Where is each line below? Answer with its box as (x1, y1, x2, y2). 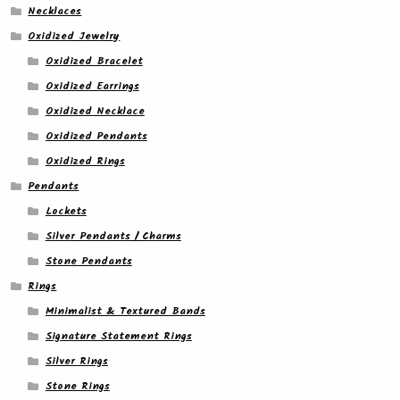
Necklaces (28, 3, 82, 21)
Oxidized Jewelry (28, 28, 121, 46)
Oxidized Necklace (45, 103, 145, 121)
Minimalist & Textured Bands (45, 303, 205, 321)
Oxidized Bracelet (45, 53, 143, 71)
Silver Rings (45, 353, 108, 371)
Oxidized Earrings (45, 78, 139, 96)
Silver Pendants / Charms (45, 228, 181, 246)
